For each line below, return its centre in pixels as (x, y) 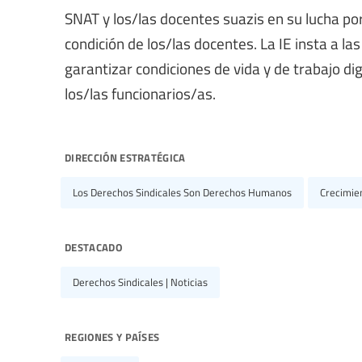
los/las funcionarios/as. (140, 93)
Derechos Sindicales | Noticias (140, 282)
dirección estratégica (125, 156)
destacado (93, 245)
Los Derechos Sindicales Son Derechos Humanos (182, 192)
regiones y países (112, 335)
